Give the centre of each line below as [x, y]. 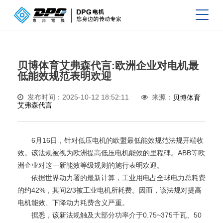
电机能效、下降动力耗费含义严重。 [73, 202]
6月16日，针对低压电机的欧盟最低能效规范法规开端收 [111, 140]
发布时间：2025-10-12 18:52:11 [78, 97]
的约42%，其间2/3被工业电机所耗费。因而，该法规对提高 [110, 190]
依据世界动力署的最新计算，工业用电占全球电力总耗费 [111, 177]
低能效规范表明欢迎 [64, 76]
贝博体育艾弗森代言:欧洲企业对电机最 [108, 65]
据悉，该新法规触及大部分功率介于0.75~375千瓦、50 [110, 215]
